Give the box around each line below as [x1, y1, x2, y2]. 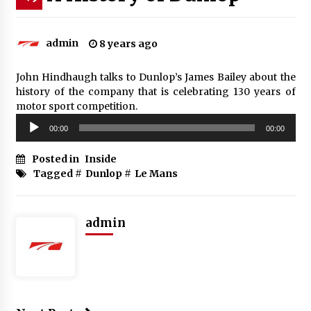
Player [15, 128, 47, 141]
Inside [84, 152, 117, 165]
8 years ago [96, 37, 158, 50]
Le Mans [134, 167, 178, 180]
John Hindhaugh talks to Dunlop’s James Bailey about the [15, 70, 296, 83]
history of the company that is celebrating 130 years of [15, 85, 296, 98]
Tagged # [33, 167, 82, 180]
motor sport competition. [15, 99, 137, 112]
